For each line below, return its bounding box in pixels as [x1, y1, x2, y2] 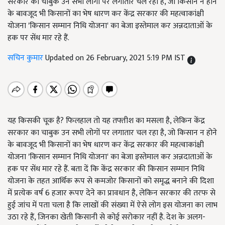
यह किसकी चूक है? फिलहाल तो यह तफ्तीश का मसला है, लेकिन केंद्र [8, 114, 205, 128]
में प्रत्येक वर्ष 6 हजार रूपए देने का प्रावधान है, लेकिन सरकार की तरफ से [8, 186, 215, 200]
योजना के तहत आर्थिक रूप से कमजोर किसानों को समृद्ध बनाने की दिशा [8, 174, 214, 188]
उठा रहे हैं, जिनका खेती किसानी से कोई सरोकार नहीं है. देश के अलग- [8, 210, 205, 224]
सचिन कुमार [8, 51, 45, 65]
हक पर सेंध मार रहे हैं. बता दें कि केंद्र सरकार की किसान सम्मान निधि [8, 162, 204, 176]
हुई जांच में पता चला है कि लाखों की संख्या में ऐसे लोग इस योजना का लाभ [8, 198, 217, 212]
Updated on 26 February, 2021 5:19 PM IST [45, 51, 187, 65]
